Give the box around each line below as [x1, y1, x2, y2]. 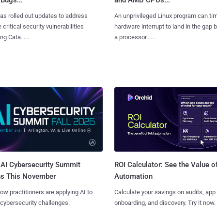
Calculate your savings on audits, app [114, 188, 216, 196]
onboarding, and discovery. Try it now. [114, 199, 216, 206]
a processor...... [114, 33, 155, 41]
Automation [114, 171, 153, 181]
